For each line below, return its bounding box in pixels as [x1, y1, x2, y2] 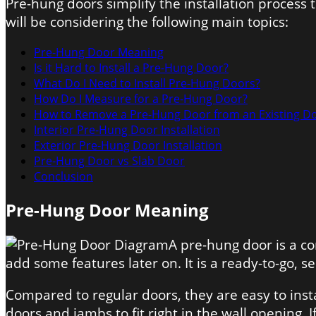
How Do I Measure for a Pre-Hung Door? [34, 90, 248, 107]
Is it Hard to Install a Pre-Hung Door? [34, 59, 229, 75]
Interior [34, 121, 77, 138]
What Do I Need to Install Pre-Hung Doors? [34, 75, 260, 91]
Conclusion [34, 168, 93, 184]
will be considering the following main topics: [6, 12, 288, 31]
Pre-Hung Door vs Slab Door [34, 152, 185, 169]
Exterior [34, 137, 79, 153]
